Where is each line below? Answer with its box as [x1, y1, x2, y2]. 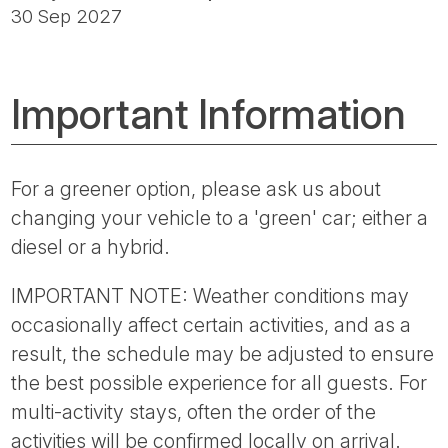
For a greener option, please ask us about [11, 176, 382, 201]
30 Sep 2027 [11, 4, 123, 28]
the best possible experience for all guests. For [11, 370, 428, 395]
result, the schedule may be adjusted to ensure [11, 341, 435, 366]
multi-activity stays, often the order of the [11, 399, 377, 424]
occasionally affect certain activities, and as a [11, 312, 412, 337]
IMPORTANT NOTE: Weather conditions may [11, 283, 410, 308]
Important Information [11, 88, 407, 139]
